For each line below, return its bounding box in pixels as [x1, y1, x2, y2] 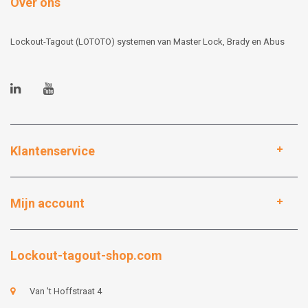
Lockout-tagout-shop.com [10, 248, 162, 263]
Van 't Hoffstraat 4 [30, 286, 102, 297]
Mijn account [10, 196, 85, 211]
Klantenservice [10, 144, 95, 159]
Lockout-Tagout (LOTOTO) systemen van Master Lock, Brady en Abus [10, 36, 285, 47]
